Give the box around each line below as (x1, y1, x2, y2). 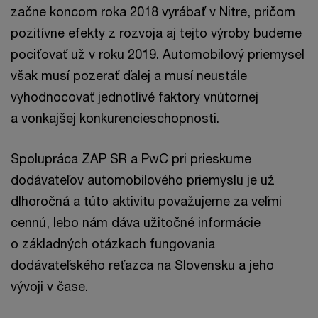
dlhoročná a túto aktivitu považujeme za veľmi (11, 192, 282, 209)
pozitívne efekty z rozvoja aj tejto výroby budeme (11, 24, 302, 40)
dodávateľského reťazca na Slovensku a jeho (11, 256, 274, 273)
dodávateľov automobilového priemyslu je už (11, 171, 275, 187)
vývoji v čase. (11, 278, 88, 294)
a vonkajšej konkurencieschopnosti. (11, 109, 219, 126)
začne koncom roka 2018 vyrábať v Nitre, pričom (11, 3, 295, 19)
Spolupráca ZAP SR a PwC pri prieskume (11, 150, 251, 166)
